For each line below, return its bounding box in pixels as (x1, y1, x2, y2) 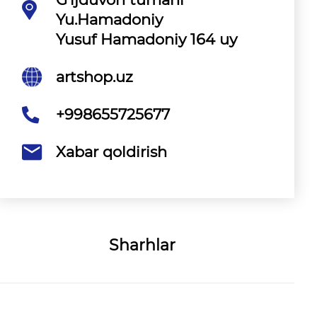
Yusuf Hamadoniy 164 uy (56, 30, 237, 48)
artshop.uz (56, 68, 133, 86)
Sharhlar (109, 236, 176, 255)
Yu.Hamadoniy (56, 11, 163, 28)
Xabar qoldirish (56, 143, 167, 161)
